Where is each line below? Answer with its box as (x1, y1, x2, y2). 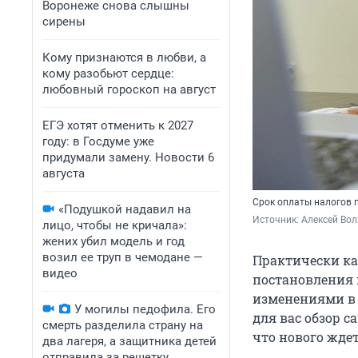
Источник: (253, 214, 301, 226)
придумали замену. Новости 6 (42, 150, 214, 165)
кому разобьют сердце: (42, 66, 174, 81)
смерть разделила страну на (42, 318, 203, 332)
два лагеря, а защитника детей (42, 334, 217, 348)
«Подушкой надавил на (58, 202, 191, 217)
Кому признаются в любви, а (42, 50, 206, 65)
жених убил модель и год (42, 234, 185, 249)
